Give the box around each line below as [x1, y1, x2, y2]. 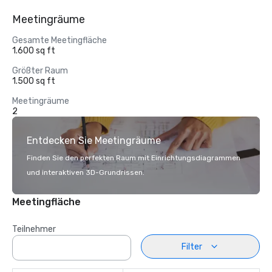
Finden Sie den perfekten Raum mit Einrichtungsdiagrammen [27, 154, 240, 162]
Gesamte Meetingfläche [12, 35, 107, 46]
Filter [182, 241, 202, 252]
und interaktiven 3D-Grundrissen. [27, 168, 144, 177]
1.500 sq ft [12, 76, 55, 86]
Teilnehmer [12, 224, 56, 234]
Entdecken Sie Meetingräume [27, 135, 161, 146]
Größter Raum [12, 66, 68, 76]
